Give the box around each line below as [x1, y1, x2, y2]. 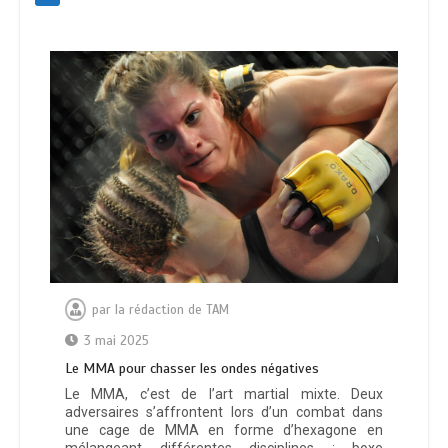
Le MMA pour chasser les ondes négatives [65, 360, 319, 378]
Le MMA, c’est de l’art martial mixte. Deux [65, 386, 383, 403]
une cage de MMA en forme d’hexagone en [65, 422, 383, 439]
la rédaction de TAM [115, 302, 229, 319]
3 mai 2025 [84, 333, 149, 350]
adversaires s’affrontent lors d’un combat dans [65, 404, 383, 421]
